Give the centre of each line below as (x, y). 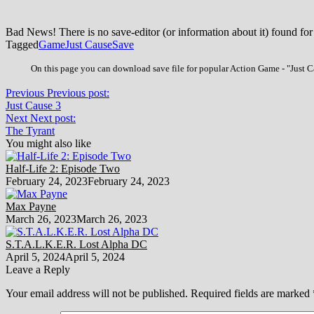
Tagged (22, 44)
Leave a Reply (38, 269)
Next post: (53, 118)
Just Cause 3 (33, 105)
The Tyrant (30, 130)
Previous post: (78, 93)
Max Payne (31, 206)
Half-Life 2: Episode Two (63, 168)
